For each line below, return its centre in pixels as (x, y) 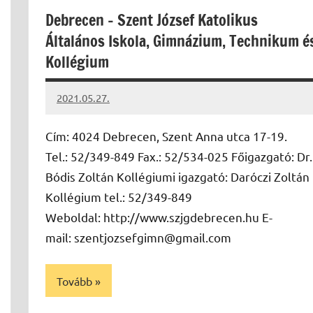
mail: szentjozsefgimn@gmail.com (138, 238)
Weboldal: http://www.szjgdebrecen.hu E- (159, 217)
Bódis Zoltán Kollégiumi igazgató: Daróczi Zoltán (177, 177)
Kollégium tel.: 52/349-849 (119, 197)
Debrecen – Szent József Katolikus (152, 20)
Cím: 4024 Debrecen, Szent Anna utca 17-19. (166, 136)
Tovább (74, 281)
